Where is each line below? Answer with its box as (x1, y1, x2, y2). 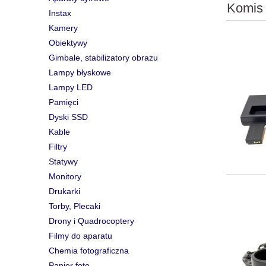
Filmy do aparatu (49, 231, 112, 241)
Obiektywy (49, 38, 87, 48)
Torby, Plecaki (49, 201, 100, 211)
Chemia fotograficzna (49, 246, 129, 256)
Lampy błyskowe (49, 68, 111, 78)
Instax (49, 8, 71, 18)
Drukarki (49, 186, 80, 197)
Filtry (49, 142, 67, 152)
